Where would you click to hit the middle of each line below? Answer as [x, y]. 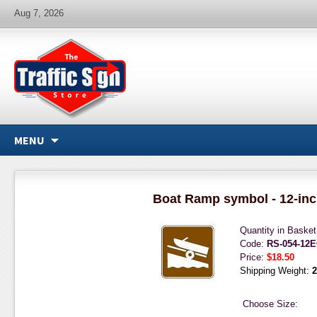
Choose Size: [270, 304]
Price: [253, 257]
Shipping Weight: [276, 271]
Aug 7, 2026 [39, 13]
